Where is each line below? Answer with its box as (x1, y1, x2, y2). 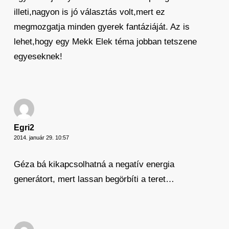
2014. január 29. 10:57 (13, 134, 69, 141)
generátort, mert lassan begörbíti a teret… (13, 174, 174, 184)
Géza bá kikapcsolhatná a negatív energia (13, 159, 174, 169)
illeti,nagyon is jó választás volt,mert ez (13, 7, 165, 17)
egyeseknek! (13, 51, 62, 61)
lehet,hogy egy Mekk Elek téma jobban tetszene (13, 36, 197, 47)
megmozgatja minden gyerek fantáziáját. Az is (13, 21, 190, 32)
